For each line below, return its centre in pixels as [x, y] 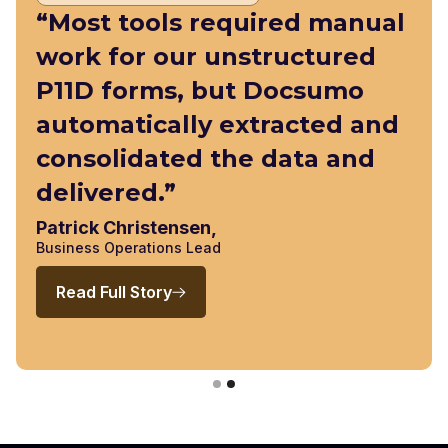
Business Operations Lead [128, 248]
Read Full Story [114, 292]
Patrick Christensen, [126, 228]
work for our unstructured [206, 57]
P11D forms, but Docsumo [200, 91]
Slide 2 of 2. [54, 389]
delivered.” [106, 193]
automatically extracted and [217, 125]
